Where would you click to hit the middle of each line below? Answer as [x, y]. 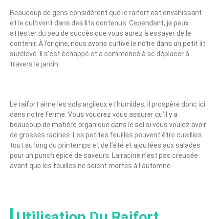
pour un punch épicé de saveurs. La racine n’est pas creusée [104, 155]
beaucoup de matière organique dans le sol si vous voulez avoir [108, 124]
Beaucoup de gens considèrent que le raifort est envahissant [106, 12]
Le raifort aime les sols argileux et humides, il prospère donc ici [108, 104]
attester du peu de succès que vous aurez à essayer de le [100, 33]
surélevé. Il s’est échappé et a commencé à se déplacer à [99, 54]
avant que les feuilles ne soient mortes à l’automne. [91, 165]
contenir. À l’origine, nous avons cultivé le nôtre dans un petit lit [108, 43]
